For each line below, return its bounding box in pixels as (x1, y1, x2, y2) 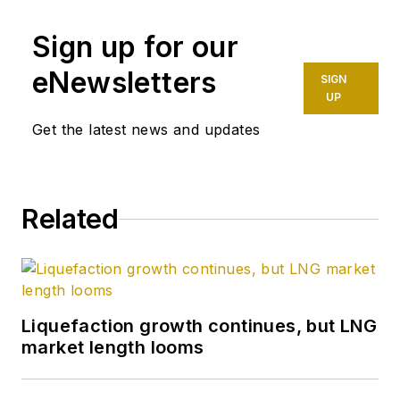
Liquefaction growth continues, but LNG (21, 315, 378, 337)
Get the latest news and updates (32, 121, 261, 139)
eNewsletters (32, 65, 217, 101)
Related (21, 203, 119, 236)
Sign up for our (32, 29, 238, 65)
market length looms (21, 337, 204, 359)
